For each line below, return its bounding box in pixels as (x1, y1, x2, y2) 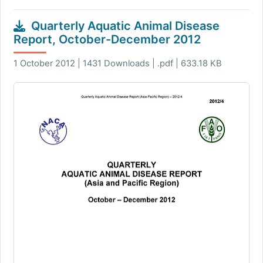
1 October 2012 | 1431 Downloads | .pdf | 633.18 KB (13, 58, 222, 69)
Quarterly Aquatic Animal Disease (31, 18, 220, 33)
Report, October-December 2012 (13, 32, 201, 46)
